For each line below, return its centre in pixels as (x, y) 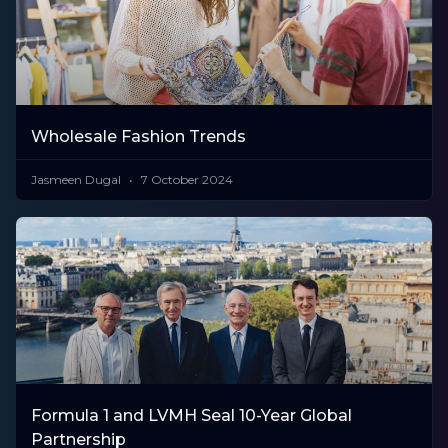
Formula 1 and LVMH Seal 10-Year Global (191, 415)
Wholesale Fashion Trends (138, 137)
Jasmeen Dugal (77, 180)
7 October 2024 (185, 180)
